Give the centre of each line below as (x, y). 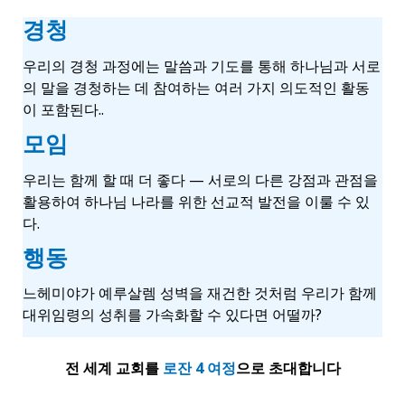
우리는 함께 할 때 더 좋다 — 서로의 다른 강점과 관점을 (200, 179)
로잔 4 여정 (199, 368)
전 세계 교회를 (113, 368)
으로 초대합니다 (288, 368)
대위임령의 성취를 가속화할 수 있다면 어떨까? (172, 315)
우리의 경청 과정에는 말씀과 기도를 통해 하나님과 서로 (202, 66)
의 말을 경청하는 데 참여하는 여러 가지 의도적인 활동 (196, 87)
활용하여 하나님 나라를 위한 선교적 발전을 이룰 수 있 (196, 201)
